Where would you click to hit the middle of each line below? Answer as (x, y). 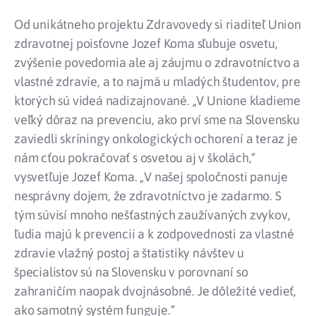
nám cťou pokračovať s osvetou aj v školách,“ (135, 158)
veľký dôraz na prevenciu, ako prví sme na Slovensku (157, 120)
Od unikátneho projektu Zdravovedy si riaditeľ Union (158, 25)
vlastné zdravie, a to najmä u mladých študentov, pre (157, 82)
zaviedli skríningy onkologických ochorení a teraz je (156, 139)
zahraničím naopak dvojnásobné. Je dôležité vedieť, (155, 291)
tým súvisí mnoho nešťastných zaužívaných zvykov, (152, 215)
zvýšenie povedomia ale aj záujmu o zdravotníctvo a (157, 63)
